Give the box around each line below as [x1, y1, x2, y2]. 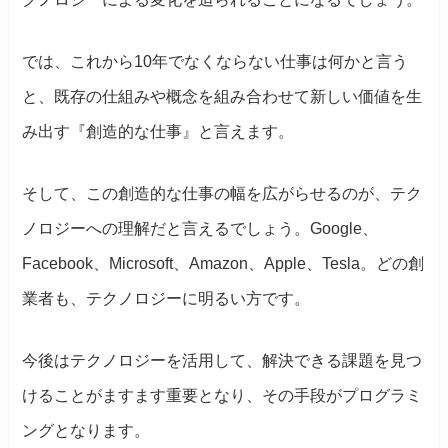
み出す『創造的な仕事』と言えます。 [22, 123, 295, 141]
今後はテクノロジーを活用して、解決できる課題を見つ [22, 351, 423, 369]
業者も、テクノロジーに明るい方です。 [22, 290, 311, 308]
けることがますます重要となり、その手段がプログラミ [22, 386, 423, 404]
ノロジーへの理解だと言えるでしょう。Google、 [22, 220, 379, 238]
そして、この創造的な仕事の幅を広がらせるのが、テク [22, 185, 423, 203]
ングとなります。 [22, 421, 151, 439]
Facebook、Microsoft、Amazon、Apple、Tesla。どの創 [22, 255, 425, 273]
